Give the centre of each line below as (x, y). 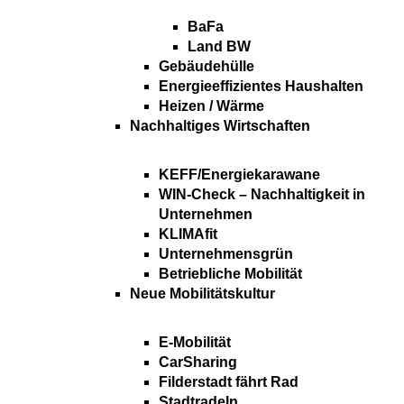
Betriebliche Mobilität (230, 274)
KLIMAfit (188, 234)
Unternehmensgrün (226, 254)
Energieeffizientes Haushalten (261, 87)
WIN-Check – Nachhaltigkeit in (262, 195)
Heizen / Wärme (211, 106)
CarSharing (198, 363)
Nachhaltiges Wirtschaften (220, 126)
